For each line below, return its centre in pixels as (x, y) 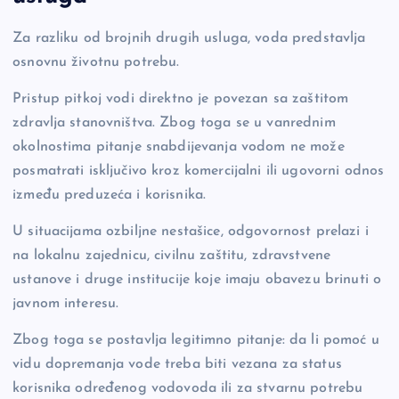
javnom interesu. (66, 304)
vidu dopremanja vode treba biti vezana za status (177, 365)
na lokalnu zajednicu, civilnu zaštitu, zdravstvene (172, 256)
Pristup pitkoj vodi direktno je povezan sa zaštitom (181, 99)
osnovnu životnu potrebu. (96, 63)
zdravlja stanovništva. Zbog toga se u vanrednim (174, 123)
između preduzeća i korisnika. (110, 195)
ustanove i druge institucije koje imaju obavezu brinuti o (197, 280)
